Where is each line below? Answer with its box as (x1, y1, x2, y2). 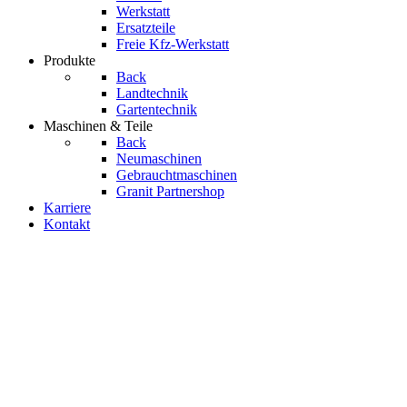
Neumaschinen (116, 151, 202, 166)
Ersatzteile (116, 20, 175, 35)
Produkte (44, 53, 95, 68)
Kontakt (44, 216, 90, 232)
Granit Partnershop (116, 184, 224, 199)
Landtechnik (116, 85, 188, 101)
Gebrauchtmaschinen (116, 167, 237, 183)
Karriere (44, 200, 91, 215)
